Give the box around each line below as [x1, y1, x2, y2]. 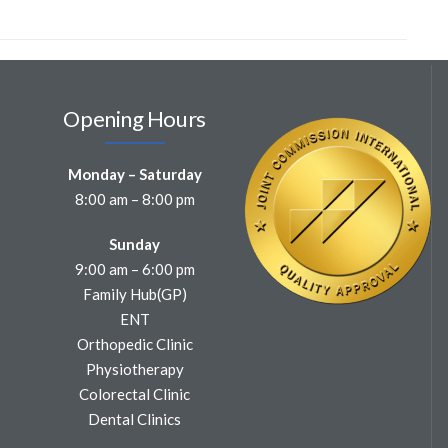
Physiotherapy [85, 359, 184, 378]
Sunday [109, 234, 161, 253]
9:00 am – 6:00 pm [74, 259, 195, 278]
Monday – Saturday [67, 164, 202, 183]
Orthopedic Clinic [76, 334, 193, 353]
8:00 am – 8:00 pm [74, 189, 195, 208]
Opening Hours [63, 104, 206, 132]
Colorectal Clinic [79, 384, 191, 403]
